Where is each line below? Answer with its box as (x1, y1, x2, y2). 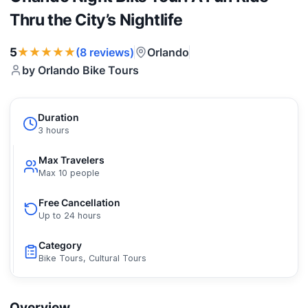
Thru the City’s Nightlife (10, 10, 184, 30)
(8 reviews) (76, 45, 134, 59)
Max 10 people (38, 168, 100, 178)
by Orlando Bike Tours (22, 63, 139, 77)
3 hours (38, 125, 69, 135)
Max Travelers (38, 155, 104, 166)
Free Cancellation (38, 197, 120, 208)
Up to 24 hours (38, 210, 101, 221)
